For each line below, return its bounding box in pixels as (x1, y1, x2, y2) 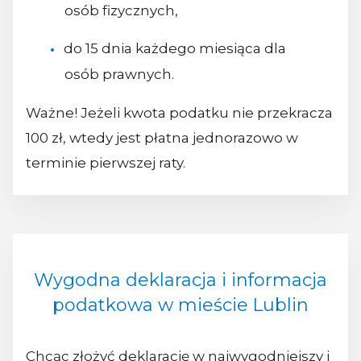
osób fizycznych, (64, 2, 178, 19)
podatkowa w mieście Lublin (52, 294, 309, 317)
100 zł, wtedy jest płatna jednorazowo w (26, 130, 298, 147)
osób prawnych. (64, 66, 174, 83)
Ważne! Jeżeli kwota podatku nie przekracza (26, 105, 333, 122)
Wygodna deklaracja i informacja (34, 269, 327, 292)
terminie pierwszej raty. (26, 155, 185, 172)
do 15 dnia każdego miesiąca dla (63, 40, 286, 57)
